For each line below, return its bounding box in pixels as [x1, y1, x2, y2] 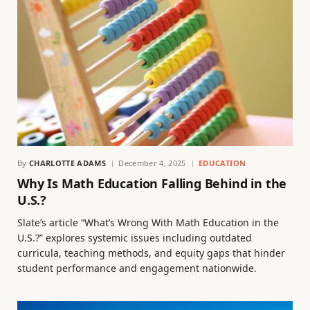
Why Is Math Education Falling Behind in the [17, 175, 287, 192]
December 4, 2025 [118, 158, 186, 169]
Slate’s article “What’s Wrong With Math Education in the [17, 216, 279, 230]
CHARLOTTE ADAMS [29, 158, 106, 169]
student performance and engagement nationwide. [17, 262, 257, 275]
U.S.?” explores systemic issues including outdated [17, 231, 252, 245]
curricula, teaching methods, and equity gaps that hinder [17, 246, 285, 260]
